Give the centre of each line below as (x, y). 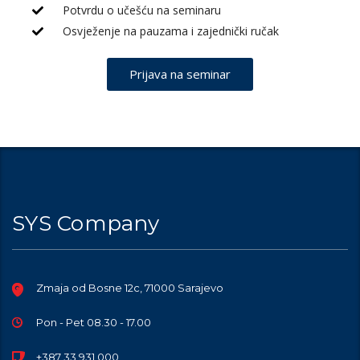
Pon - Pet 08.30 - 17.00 (94, 323)
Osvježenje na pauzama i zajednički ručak (170, 31)
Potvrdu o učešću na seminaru (141, 10)
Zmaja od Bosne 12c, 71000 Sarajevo (130, 288)
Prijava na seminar (180, 74)
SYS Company (86, 224)
